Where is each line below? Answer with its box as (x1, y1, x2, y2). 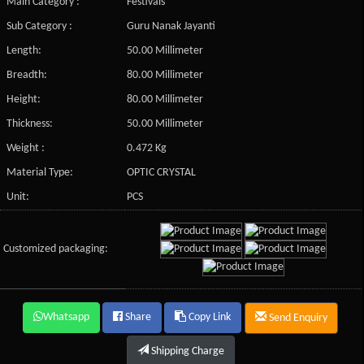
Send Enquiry (266, 311, 328, 324)
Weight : (6, 141, 45, 154)
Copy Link (186, 311, 232, 324)
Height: (6, 93, 41, 106)
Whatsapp (43, 311, 90, 324)
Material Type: (6, 166, 74, 179)
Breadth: (6, 68, 48, 81)
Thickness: (6, 117, 54, 130)
